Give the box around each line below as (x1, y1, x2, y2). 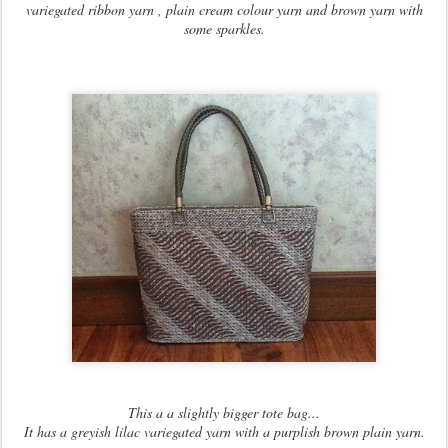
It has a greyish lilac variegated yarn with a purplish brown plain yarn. (23, 422, 425, 442)
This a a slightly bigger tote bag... (128, 403, 320, 423)
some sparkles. (183, 18, 265, 38)
